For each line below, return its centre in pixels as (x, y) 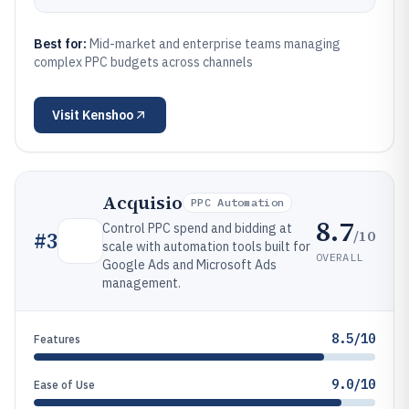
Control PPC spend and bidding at (197, 228)
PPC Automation (238, 202)
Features (57, 339)
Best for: (62, 44)
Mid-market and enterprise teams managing (215, 44)
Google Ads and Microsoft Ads (189, 265)
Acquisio (142, 203)
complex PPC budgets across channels (143, 62)
